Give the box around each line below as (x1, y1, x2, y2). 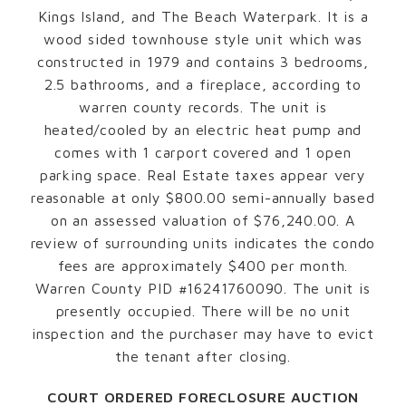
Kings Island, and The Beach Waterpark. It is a (37, 7, 369, 24)
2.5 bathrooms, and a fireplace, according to (43, 75, 362, 92)
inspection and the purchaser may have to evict (32, 324, 374, 342)
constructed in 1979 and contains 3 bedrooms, (36, 53, 370, 70)
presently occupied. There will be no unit (55, 302, 351, 319)
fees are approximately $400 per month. (57, 256, 349, 274)
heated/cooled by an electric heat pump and (43, 121, 362, 138)
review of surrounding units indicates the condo (30, 234, 376, 251)
